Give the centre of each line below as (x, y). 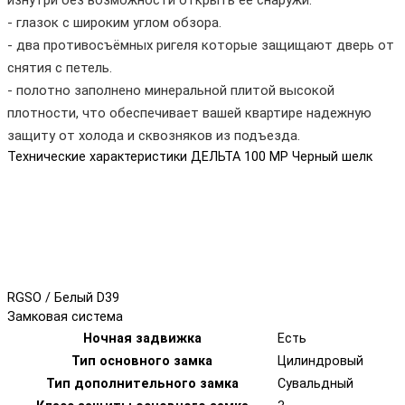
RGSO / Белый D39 (63, 297)
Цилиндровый (320, 361)
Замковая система (65, 316)
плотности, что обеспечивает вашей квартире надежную (189, 113)
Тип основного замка (142, 361)
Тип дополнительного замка (142, 383)
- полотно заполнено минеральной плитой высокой (171, 90)
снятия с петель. (60, 67)
